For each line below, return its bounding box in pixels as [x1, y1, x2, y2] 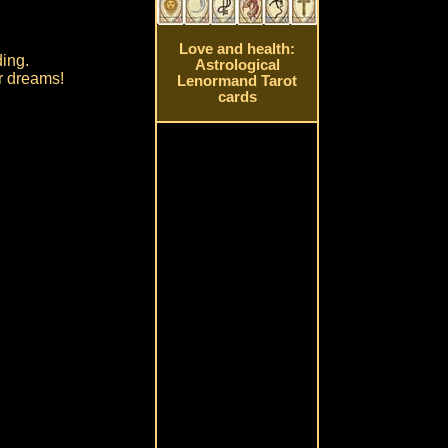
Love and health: [179, 41, 296, 58]
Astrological [194, 57, 280, 74]
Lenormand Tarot [177, 73, 298, 90]
